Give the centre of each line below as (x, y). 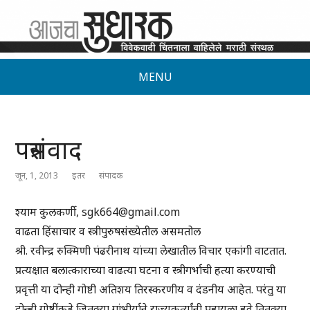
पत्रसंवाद (49, 150)
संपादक (111, 176)
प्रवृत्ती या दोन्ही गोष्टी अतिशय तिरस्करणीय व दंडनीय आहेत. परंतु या (151, 290)
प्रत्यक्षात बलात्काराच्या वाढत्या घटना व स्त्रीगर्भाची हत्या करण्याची (146, 270)
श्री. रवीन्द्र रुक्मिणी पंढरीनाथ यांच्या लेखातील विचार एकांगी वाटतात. (151, 251)
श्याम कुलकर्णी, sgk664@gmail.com (98, 212)
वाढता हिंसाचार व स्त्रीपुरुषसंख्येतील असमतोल (108, 231)
